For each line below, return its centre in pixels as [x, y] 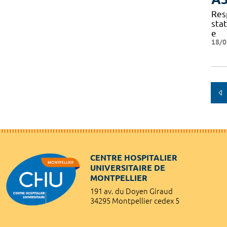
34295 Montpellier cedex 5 [135, 201]
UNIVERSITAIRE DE [128, 167]
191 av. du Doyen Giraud [131, 191]
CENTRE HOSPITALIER [134, 157]
